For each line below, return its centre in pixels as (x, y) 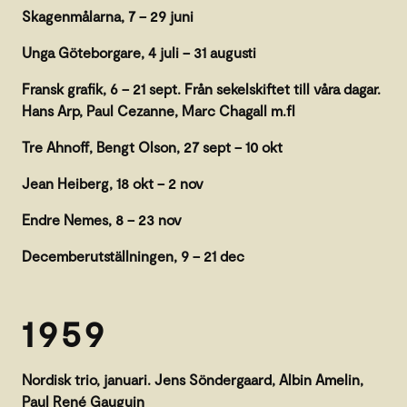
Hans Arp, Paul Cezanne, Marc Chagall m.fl (159, 110)
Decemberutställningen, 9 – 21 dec (133, 255)
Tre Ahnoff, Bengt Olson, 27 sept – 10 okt (152, 146)
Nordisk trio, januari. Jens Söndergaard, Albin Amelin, (193, 379)
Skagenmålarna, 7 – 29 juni (108, 15)
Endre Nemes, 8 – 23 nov (102, 219)
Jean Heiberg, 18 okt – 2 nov (113, 183)
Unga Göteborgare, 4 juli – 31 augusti (139, 52)
